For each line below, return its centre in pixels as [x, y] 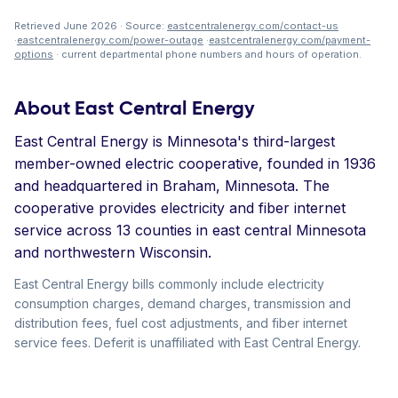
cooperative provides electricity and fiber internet [180, 208]
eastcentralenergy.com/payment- [290, 40]
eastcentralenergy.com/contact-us [253, 26]
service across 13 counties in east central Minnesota [190, 230]
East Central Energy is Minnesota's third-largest [175, 141]
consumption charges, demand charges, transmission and [183, 303]
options [34, 54]
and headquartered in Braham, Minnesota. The [172, 186]
